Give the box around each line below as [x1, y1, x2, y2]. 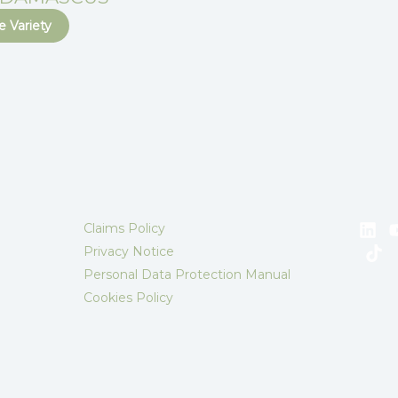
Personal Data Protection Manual [83, 267, 291, 283]
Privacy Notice [83, 243, 174, 260]
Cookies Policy [83, 290, 173, 306]
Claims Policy [83, 220, 165, 237]
